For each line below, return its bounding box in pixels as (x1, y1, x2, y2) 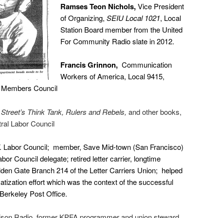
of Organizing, (60, 12, 107, 23)
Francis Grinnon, (60, 59, 120, 71)
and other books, (127, 106, 182, 117)
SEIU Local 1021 (107, 12, 161, 23)
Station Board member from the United (60, 24, 183, 35)
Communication (120, 59, 172, 70)
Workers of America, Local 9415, (60, 71, 165, 82)
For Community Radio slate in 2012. (60, 36, 175, 46)
